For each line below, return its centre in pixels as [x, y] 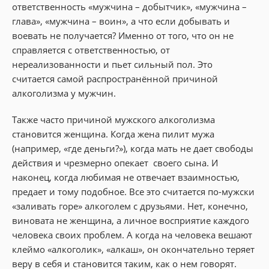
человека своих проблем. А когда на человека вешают [132, 234]
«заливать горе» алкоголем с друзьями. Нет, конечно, [130, 206]
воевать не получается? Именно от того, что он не [123, 35]
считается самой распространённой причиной [115, 78]
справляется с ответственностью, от [91, 50]
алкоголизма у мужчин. [64, 93]
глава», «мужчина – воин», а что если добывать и [121, 21]
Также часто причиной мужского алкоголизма [113, 119]
